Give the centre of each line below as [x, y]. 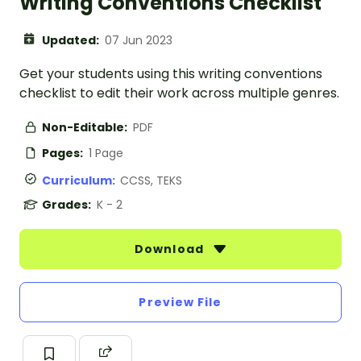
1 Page [106, 154]
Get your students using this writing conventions [171, 74]
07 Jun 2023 [139, 41]
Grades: [68, 205]
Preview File [180, 303]
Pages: [64, 154]
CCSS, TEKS [151, 181]
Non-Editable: [86, 128]
